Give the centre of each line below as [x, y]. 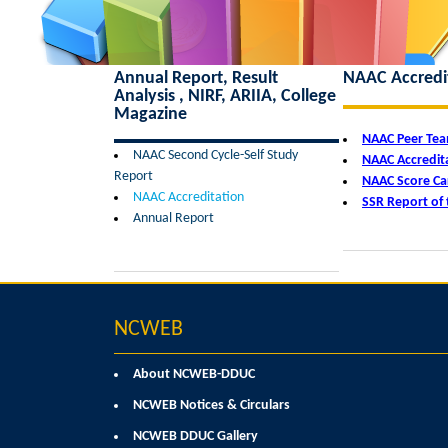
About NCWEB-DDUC [194, 374]
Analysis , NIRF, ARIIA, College [225, 96]
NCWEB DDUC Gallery [195, 436]
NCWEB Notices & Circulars [211, 405]
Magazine [150, 114]
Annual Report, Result [196, 78]
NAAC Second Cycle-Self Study [215, 155]
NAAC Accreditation [188, 197]
